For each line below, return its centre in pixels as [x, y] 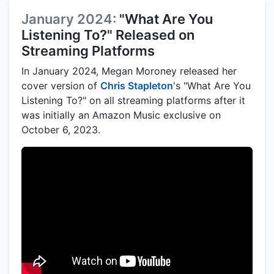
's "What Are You [212, 85]
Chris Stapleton [137, 85]
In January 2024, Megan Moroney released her [129, 71]
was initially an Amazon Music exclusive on [121, 115]
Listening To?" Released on [108, 35]
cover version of [61, 85]
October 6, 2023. [61, 129]
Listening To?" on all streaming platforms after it [133, 100]
